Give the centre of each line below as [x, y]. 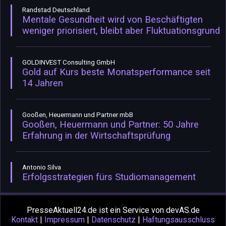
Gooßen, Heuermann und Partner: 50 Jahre [110, 125]
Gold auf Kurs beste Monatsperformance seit [116, 72]
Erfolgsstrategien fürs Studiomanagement [109, 177]
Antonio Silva [42, 167]
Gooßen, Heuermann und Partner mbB [78, 115]
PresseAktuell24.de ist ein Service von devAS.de [113, 210]
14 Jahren [43, 83]
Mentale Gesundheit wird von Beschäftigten [112, 20]
